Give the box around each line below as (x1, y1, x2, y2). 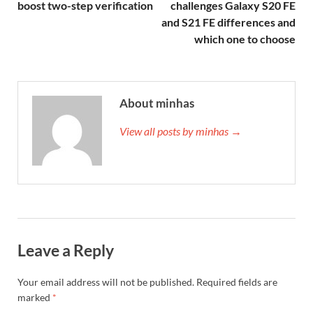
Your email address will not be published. (17, 276, 194, 289)
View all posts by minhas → (119, 124, 242, 138)
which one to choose (194, 31, 296, 45)
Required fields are (196, 276, 277, 289)
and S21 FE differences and (161, 15, 296, 29)
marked (17, 291, 52, 304)
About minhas (119, 95, 194, 110)
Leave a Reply (17, 240, 114, 260)
